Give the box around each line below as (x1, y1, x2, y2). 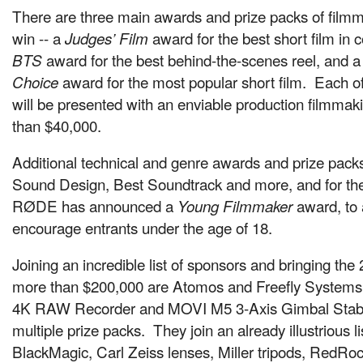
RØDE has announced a (12, 194, 177, 216)
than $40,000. (12, 113, 101, 136)
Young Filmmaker (177, 194, 293, 216)
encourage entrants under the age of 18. (12, 216, 272, 238)
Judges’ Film (65, 27, 148, 49)
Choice (12, 70, 58, 92)
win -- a (12, 26, 65, 49)
